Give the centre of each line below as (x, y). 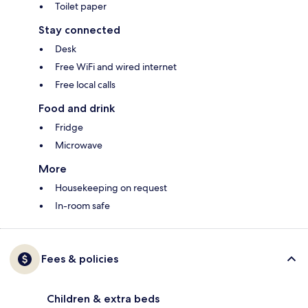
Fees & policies (80, 259)
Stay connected (79, 30)
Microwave (79, 145)
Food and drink (77, 109)
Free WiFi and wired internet (116, 67)
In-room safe (82, 206)
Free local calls (85, 85)
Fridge (69, 128)
